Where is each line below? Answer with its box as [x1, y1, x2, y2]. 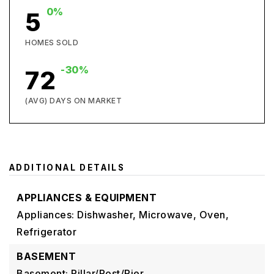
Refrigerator [17, 226, 76, 238]
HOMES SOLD [25, 38, 78, 47]
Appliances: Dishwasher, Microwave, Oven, [17, 209, 229, 221]
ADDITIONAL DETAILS [9, 163, 125, 172]
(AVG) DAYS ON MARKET [25, 96, 122, 105]
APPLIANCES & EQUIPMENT [17, 191, 157, 204]
